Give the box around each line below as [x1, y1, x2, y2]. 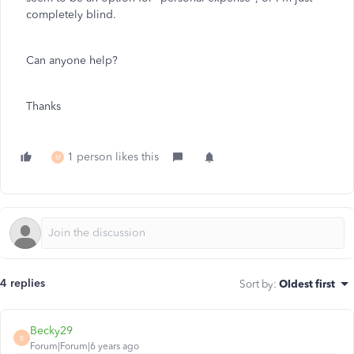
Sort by [239, 277, 273, 290]
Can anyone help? [26, 54, 118, 67]
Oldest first [279, 277, 335, 290]
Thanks [26, 100, 61, 113]
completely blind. [26, 8, 116, 21]
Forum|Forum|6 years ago [30, 341, 139, 352]
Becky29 [30, 324, 73, 337]
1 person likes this [67, 150, 159, 164]
